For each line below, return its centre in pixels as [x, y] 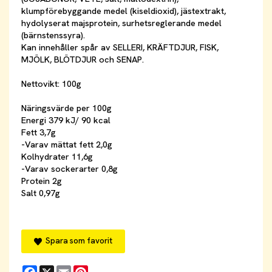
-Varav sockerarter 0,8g [70, 169]
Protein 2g [42, 181]
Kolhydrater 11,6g [57, 157]
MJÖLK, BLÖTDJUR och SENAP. [83, 60]
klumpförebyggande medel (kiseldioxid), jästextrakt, [124, 11]
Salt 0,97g [41, 193]
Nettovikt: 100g [51, 84]
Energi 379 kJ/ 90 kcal [66, 121]
